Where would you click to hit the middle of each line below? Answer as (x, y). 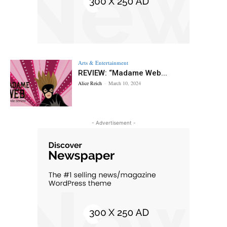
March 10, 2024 (125, 83)
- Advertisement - (113, 122)
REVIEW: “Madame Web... (123, 73)
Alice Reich (90, 83)
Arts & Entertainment (103, 63)
